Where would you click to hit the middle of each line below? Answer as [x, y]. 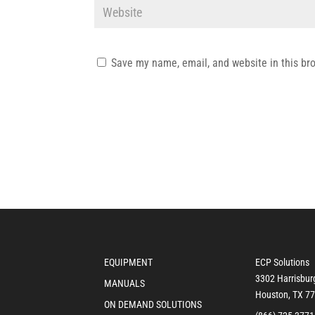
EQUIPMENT [129, 262]
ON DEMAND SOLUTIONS [153, 304]
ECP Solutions [283, 262]
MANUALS [125, 283]
